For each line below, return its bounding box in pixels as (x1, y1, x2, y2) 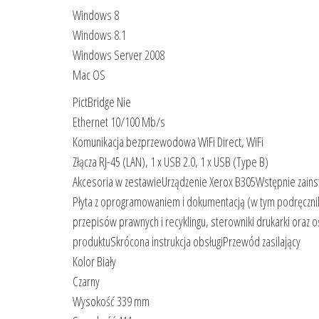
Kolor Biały (73, 252, 116, 270)
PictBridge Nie (73, 93, 131, 110)
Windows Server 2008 (73, 46, 164, 63)
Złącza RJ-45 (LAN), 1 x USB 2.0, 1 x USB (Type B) (73, 152, 268, 170)
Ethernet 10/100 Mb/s (73, 113, 165, 130)
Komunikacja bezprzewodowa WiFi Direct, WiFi (73, 132, 263, 150)
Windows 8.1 (73, 26, 126, 43)
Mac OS (73, 66, 105, 83)
